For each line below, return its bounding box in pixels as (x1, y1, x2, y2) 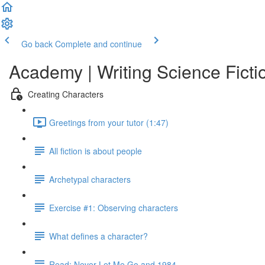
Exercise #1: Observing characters (49, 201, 178, 214)
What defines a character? (49, 230, 148, 242)
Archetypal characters (49, 173, 131, 185)
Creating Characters (28, 88, 104, 100)
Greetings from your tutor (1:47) (49, 116, 169, 128)
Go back (21, 38, 53, 50)
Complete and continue (55, 38, 142, 50)
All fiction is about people (49, 144, 142, 157)
